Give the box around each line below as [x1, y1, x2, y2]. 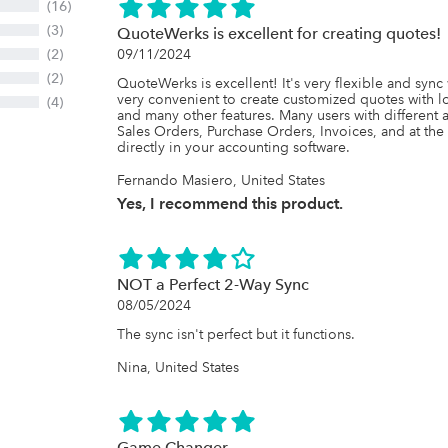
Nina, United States [117, 358, 239, 376]
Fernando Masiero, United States [117, 171, 325, 189]
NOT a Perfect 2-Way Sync [117, 275, 309, 294]
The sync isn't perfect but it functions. [117, 325, 355, 343]
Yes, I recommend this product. [117, 194, 343, 213]
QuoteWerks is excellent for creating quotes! [117, 24, 441, 43]
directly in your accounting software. [117, 138, 350, 156]
